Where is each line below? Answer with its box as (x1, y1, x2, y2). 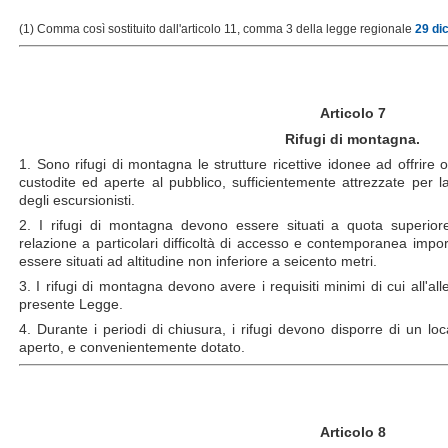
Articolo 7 (319, 105, 386, 122)
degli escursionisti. (19, 191, 135, 208)
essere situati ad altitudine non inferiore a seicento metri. (19, 253, 377, 270)
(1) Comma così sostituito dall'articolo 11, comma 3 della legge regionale (19, 21, 415, 36)
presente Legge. (19, 296, 123, 313)
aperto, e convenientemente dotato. (19, 339, 245, 356)
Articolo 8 (319, 424, 386, 441)
